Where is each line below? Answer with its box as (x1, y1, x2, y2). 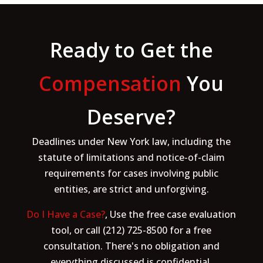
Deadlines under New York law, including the (32, 134, 231, 148)
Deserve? (87, 103, 176, 130)
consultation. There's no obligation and (43, 239, 220, 252)
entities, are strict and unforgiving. (53, 182, 209, 195)
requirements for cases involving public (44, 166, 218, 180)
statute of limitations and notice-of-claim (38, 150, 225, 164)
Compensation (39, 69, 182, 97)
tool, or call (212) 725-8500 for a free (51, 223, 212, 237)
